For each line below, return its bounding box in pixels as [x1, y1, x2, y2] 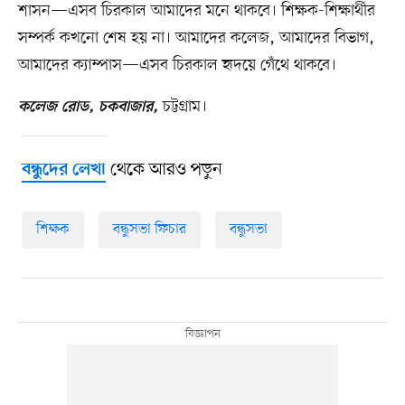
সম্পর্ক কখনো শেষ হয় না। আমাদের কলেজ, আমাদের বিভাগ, [17, 27, 374, 50]
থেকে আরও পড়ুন [105, 158, 222, 183]
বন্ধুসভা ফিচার [112, 220, 186, 240]
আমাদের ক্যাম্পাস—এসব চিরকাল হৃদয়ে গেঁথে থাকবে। [17, 54, 336, 77]
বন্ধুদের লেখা [21, 160, 106, 182]
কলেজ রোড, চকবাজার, [17, 99, 158, 118]
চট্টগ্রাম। [157, 96, 207, 118]
